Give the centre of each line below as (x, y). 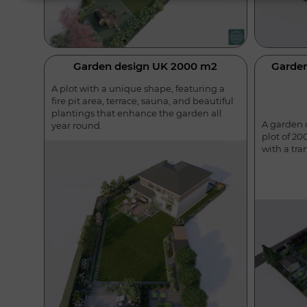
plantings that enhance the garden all (137, 113)
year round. (77, 126)
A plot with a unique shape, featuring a (138, 89)
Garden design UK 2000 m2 (146, 66)
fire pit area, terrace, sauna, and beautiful (143, 101)
